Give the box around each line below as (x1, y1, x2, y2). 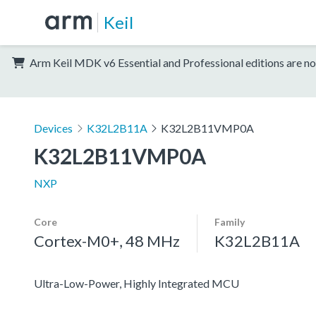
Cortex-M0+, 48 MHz (34, 231, 180, 250)
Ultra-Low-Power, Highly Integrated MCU (34, 276, 239, 290)
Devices (34, 121, 73, 135)
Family (214, 215, 245, 228)
